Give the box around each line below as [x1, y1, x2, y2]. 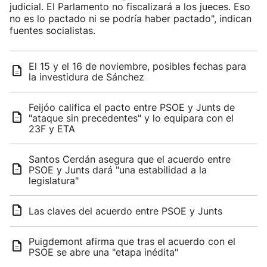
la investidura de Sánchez [29, 71, 144, 83]
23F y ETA [29, 123, 75, 135]
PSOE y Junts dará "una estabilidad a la [29, 164, 207, 176]
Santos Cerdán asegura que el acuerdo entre [29, 153, 231, 165]
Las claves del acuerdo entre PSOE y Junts [29, 205, 222, 217]
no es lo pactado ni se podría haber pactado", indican [10, 13, 252, 24]
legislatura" [29, 175, 79, 187]
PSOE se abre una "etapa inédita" [29, 246, 178, 258]
